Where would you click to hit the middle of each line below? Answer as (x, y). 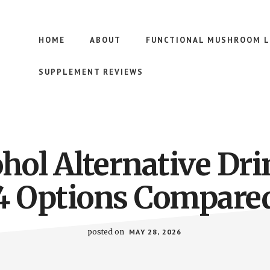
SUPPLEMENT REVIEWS (91, 72)
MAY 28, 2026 (155, 232)
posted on (107, 232)
